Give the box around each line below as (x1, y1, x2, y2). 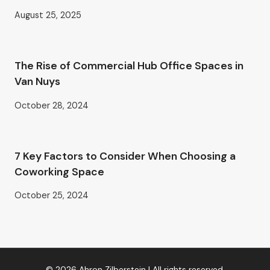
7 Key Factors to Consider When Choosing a (14, 149, 236, 163)
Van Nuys (14, 75, 60, 89)
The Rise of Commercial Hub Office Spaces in (14, 59, 243, 73)
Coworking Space (14, 165, 104, 178)
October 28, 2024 (14, 99, 89, 111)
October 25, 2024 (14, 190, 89, 201)
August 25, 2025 (14, 10, 81, 21)
